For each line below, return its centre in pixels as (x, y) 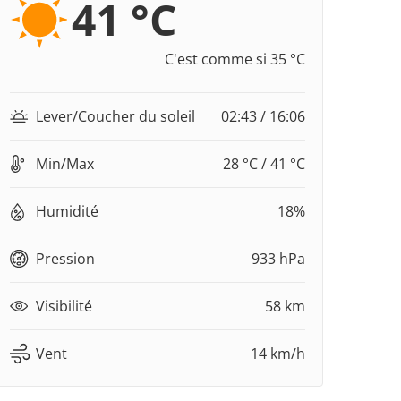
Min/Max (65, 164)
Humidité (67, 212)
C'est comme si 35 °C (235, 60)
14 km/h (278, 354)
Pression (65, 259)
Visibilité (64, 307)
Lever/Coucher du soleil (115, 117)
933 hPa (278, 259)
